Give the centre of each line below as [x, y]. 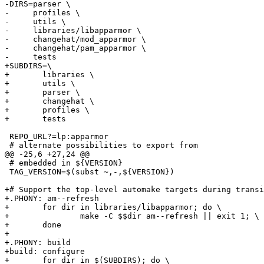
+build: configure [45, 252]
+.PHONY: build [38, 243]
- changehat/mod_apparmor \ [75, 39]
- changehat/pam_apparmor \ [75, 48]
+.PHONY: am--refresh [52, 199]
